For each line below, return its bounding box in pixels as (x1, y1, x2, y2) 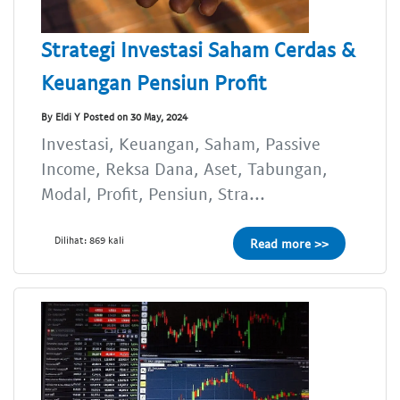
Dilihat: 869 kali (54, 234, 124, 246)
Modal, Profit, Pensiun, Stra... (41, 183, 265, 204)
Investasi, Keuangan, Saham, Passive (41, 133, 321, 154)
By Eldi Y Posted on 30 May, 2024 (41, 110, 187, 122)
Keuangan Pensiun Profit (41, 70, 267, 96)
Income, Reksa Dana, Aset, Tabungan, (41, 158, 328, 179)
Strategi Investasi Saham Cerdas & (41, 37, 355, 62)
